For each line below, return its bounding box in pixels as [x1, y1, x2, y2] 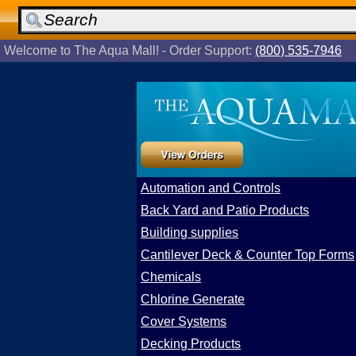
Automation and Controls [141, 181, 281, 195]
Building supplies [141, 226, 238, 239]
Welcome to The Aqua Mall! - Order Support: [4, 44, 255, 57]
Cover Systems [141, 315, 226, 328]
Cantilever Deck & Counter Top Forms [141, 248, 354, 261]
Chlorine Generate [141, 292, 245, 306]
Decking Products [141, 337, 241, 350]
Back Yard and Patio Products [141, 203, 309, 217]
